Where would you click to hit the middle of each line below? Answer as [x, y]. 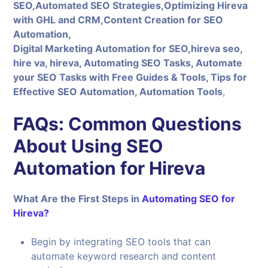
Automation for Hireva [109, 168]
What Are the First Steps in [78, 198]
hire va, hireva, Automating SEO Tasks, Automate [128, 63]
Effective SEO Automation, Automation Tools [118, 91]
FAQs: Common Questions [128, 124]
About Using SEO [88, 146]
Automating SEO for [189, 198]
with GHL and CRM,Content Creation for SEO [118, 19]
